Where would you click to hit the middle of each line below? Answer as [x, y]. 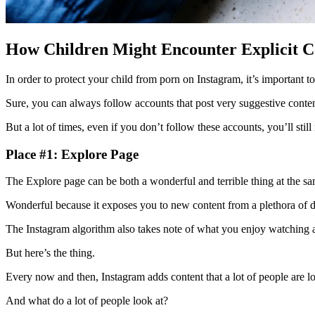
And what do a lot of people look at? [87, 301]
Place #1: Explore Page [72, 154]
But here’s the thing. [50, 253]
